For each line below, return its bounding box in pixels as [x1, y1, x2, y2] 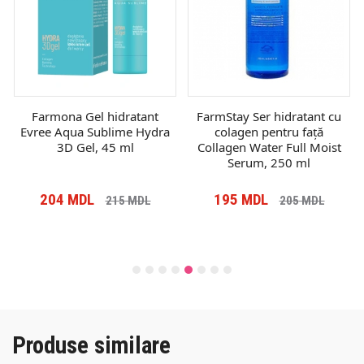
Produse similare [12, 331, 171, 359]
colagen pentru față [214, 123, 323, 140]
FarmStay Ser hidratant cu [197, 107, 341, 124]
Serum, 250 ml [227, 154, 310, 171]
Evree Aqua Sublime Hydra [20, 123, 170, 140]
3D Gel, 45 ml [56, 138, 134, 155]
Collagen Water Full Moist [197, 138, 341, 155]
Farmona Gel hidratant [32, 107, 158, 124]
